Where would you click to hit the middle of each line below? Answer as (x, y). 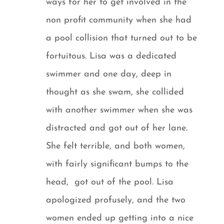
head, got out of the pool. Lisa (110, 182)
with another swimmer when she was (119, 110)
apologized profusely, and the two (116, 200)
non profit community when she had (119, 20)
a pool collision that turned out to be (122, 38)
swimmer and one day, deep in (109, 74)
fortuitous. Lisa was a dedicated (111, 56)
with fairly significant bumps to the (117, 164)
